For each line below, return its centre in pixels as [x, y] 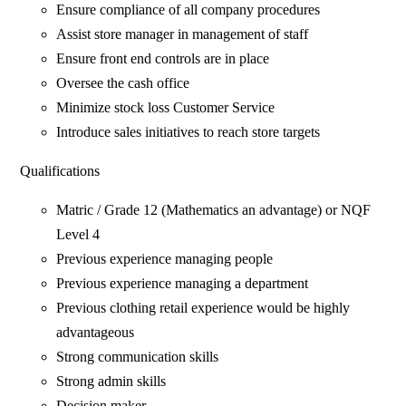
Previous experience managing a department [184, 284]
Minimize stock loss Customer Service [168, 108]
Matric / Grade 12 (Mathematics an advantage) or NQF [214, 210]
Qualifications [60, 171]
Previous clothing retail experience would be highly [203, 308]
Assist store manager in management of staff [183, 34]
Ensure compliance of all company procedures [190, 10]
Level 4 [80, 235]
